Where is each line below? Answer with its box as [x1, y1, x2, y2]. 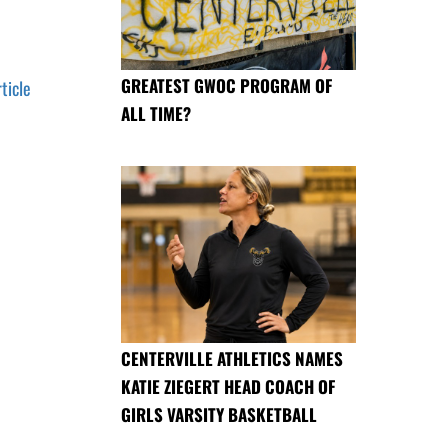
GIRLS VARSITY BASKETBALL [121, 401, 317, 427]
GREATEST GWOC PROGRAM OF [121, 73, 332, 99]
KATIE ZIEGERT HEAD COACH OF [121, 373, 335, 399]
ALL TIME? [121, 101, 191, 127]
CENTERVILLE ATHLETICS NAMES [121, 345, 343, 371]
